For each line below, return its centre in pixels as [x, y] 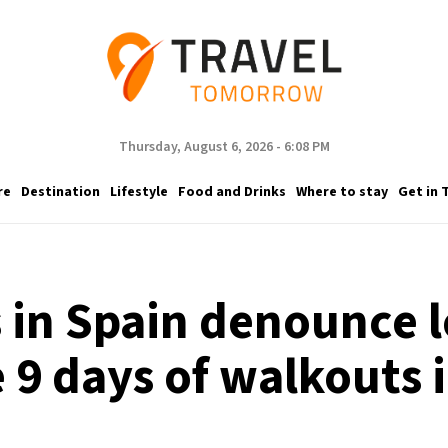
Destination [60, 191]
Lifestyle [138, 191]
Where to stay [341, 191]
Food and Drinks [231, 191]
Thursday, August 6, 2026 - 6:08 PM [224, 147]
